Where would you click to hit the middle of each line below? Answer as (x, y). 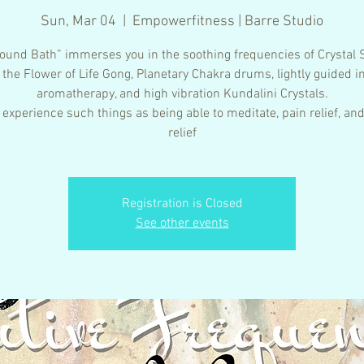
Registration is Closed (182, 204)
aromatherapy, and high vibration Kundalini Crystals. (182, 94)
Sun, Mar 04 (78, 21)
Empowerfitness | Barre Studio (228, 21)
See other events (182, 223)
